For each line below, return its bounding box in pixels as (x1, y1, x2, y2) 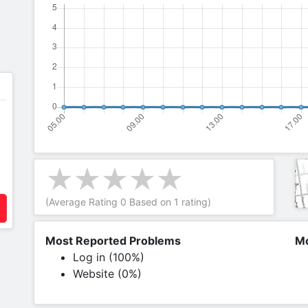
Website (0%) (73, 267, 142, 280)
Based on (126, 196, 174, 208)
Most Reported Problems (45, 234, 181, 247)
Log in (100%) (73, 250, 144, 264)
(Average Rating (45, 196, 120, 208)
